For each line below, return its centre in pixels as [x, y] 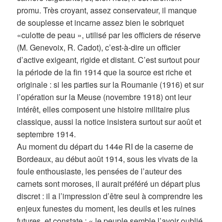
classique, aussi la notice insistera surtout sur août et [109, 122]
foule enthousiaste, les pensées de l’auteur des [100, 171]
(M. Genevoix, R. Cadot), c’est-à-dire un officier [99, 48]
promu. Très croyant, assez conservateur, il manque [107, 10]
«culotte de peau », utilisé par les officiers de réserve [109, 35]
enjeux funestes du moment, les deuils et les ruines [107, 209]
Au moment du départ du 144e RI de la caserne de [105, 147]
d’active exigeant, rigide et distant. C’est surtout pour [109, 60]
